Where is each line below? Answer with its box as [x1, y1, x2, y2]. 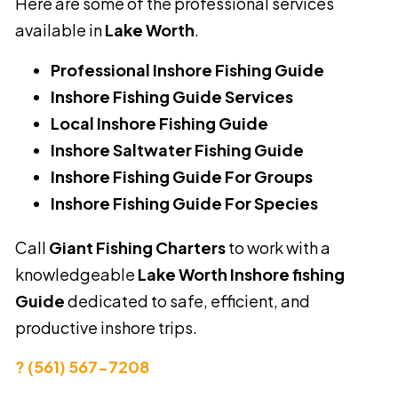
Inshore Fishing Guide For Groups [51, 165, 313, 187]
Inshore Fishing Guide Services [51, 85, 293, 107]
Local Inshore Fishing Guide [51, 112, 268, 133]
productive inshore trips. [15, 316, 197, 338]
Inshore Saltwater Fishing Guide [51, 139, 304, 160]
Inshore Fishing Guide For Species [51, 192, 318, 213]
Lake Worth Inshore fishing [138, 263, 345, 284]
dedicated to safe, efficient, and [65, 290, 310, 311]
